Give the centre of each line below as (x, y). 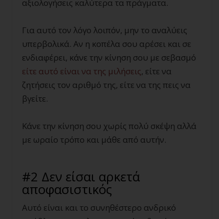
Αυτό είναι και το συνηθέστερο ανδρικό (99, 208)
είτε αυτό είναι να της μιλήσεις (82, 71)
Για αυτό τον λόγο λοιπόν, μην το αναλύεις (105, 30)
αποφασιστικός (67, 189)
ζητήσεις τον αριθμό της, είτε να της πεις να (106, 85)
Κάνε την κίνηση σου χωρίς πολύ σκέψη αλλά (109, 126)
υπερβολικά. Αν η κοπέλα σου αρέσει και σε (107, 44)
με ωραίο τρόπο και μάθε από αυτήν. (94, 140)
